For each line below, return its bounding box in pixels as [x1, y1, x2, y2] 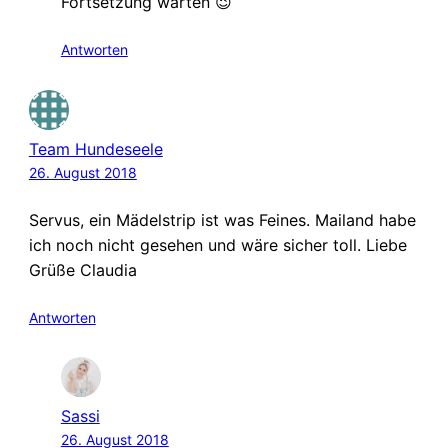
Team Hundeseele [28, 138, 163, 159]
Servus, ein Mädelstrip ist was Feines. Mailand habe [28, 209, 416, 230]
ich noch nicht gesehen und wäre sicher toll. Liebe [28, 234, 407, 255]
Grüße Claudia [28, 259, 137, 280]
